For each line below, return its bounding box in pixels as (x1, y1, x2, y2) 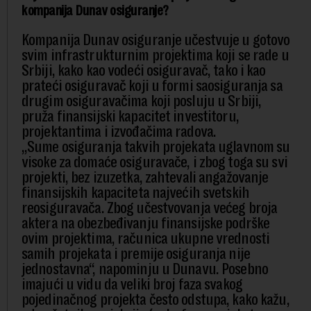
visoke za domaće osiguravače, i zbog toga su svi (22, 153, 287, 171)
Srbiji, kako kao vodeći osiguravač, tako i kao (22, 62, 266, 80)
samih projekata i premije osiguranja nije (22, 245, 250, 263)
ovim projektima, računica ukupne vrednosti (22, 230, 270, 248)
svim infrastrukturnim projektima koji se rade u (22, 47, 289, 65)
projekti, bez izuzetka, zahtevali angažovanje (22, 169, 269, 187)
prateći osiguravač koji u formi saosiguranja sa (22, 77, 283, 95)
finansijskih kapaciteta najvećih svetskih (22, 184, 249, 202)
